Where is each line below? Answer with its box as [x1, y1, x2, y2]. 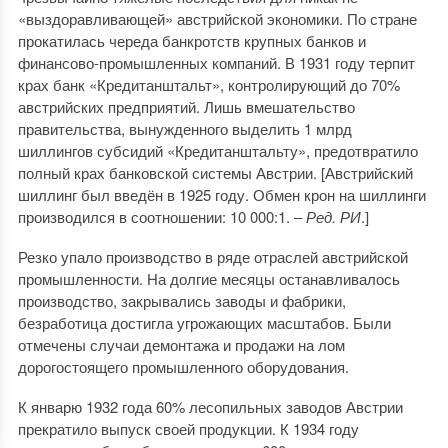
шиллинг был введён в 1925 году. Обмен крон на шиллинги [17, 184, 426, 205]
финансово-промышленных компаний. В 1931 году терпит [17, 52, 415, 73]
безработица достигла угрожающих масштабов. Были [17, 312, 391, 333]
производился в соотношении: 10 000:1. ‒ [17, 206, 306, 227]
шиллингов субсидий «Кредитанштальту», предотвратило [17, 140, 418, 161]
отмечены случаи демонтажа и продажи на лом [17, 334, 345, 355]
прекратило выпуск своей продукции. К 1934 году [17, 418, 359, 439]
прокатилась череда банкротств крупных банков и [17, 30, 366, 51]
